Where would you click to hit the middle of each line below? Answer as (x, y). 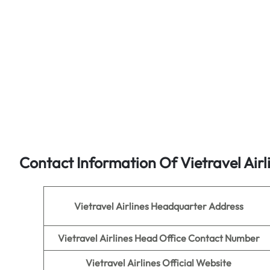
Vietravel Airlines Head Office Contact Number (159, 238)
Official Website (197, 263)
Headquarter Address (197, 206)
